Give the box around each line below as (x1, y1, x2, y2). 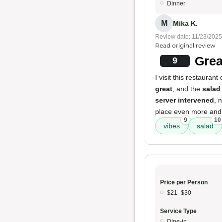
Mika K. (173, 19, 198, 27)
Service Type (160, 208, 197, 215)
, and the (172, 85, 202, 93)
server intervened (155, 96, 214, 104)
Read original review (155, 42, 216, 49)
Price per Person (160, 179, 208, 186)
